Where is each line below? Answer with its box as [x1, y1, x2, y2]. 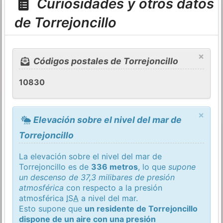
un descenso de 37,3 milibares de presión [19, 172, 175, 182]
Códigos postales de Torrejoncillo [31, 56, 178, 67]
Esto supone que [19, 203, 85, 214]
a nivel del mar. [79, 193, 138, 203]
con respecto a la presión [64, 182, 163, 193]
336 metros [91, 161, 138, 172]
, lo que [138, 161, 169, 172]
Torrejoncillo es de [19, 161, 92, 172]
